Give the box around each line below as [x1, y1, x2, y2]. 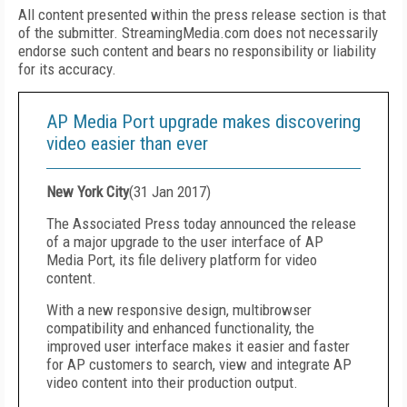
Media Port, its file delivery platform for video [46, 251, 317, 269]
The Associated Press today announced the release [46, 214, 356, 233]
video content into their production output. [46, 373, 298, 392]
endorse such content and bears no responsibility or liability [18, 42, 376, 60]
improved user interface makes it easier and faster [46, 337, 350, 355]
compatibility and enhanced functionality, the [46, 319, 314, 337]
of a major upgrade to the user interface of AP [46, 233, 323, 251]
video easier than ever [46, 133, 208, 154]
